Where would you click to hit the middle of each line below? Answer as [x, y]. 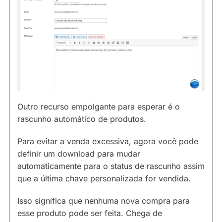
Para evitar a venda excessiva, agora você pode [108, 141]
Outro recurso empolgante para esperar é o [99, 107]
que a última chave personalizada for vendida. [104, 178]
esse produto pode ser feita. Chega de [90, 213]
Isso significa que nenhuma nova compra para [104, 201]
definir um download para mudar [79, 154]
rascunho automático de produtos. [82, 119]
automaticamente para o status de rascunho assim [111, 166]
